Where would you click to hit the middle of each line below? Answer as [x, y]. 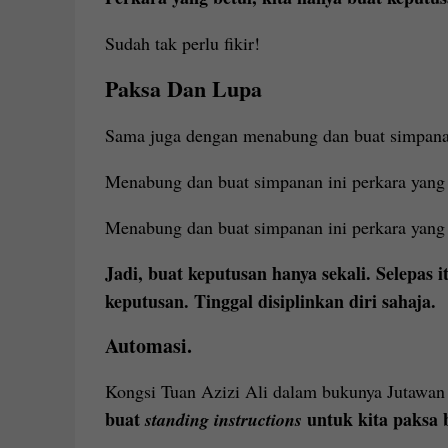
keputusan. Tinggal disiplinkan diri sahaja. [270, 301]
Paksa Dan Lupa [183, 88]
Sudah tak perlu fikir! [182, 43]
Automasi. [148, 345]
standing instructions [225, 419]
